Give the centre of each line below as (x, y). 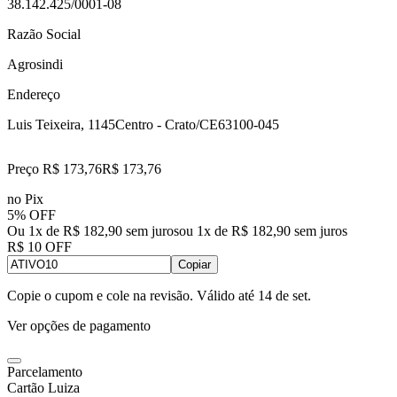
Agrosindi (35, 64)
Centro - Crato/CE (167, 124)
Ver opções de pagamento (79, 325)
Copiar (195, 264)
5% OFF (31, 214)
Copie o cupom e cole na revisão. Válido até (131, 295)
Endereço (34, 94)
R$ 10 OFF (39, 246)
